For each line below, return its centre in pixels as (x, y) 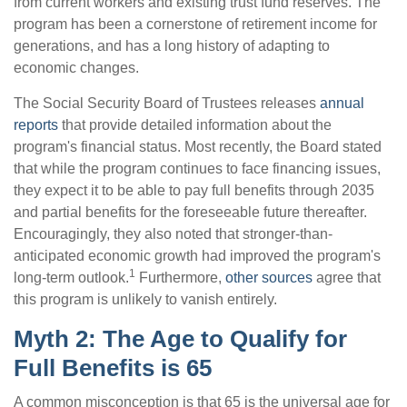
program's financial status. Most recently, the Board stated (198, 147)
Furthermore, (180, 278)
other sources (269, 278)
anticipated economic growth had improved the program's (197, 256)
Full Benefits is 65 (113, 368)
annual (342, 103)
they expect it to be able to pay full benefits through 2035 (194, 190)
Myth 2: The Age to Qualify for (180, 339)
